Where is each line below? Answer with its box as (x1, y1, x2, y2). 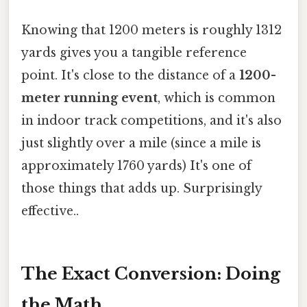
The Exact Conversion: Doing (21, 264, 280, 284)
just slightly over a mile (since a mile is (21, 135, 261, 151)
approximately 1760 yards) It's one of (21, 158, 251, 173)
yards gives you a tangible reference (21, 45, 247, 60)
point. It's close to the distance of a (21, 67, 239, 83)
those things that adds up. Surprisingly (21, 180, 262, 196)
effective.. (21, 203, 79, 219)
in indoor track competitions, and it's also (21, 112, 282, 128)
